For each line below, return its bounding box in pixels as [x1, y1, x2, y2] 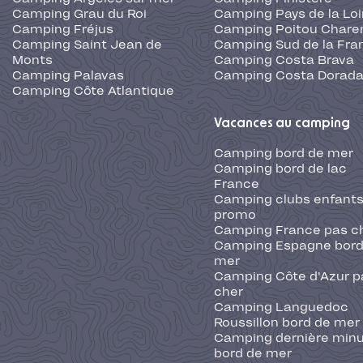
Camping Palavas [12, 68, 124, 83]
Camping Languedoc [213, 300, 348, 315]
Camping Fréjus [12, 22, 113, 37]
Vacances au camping [213, 117, 350, 130]
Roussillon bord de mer [213, 315, 360, 331]
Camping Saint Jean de [12, 37, 162, 53]
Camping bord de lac [213, 161, 347, 177]
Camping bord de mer [213, 146, 353, 161]
